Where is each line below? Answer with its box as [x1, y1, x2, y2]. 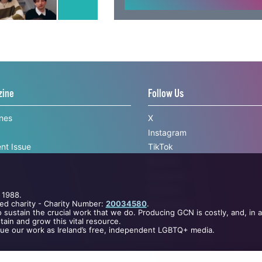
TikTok [147, 163, 173, 173]
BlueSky [147, 177, 179, 188]
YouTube [147, 206, 181, 216]
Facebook [147, 192, 186, 202]
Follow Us [147, 108, 184, 123]
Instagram [147, 149, 187, 159]
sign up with [133, 9, 194, 22]
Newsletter [147, 220, 189, 231]
